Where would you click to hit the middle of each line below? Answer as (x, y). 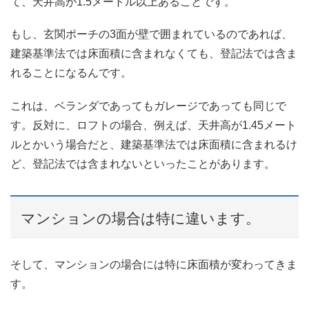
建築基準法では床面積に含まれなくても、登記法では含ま (154, 54)
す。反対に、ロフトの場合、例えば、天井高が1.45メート (153, 125)
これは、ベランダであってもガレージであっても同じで (148, 106)
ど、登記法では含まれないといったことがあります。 (143, 163)
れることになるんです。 (71, 73)
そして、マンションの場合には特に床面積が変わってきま (154, 265)
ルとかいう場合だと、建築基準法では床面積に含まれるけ (154, 144)
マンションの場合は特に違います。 (140, 219)
